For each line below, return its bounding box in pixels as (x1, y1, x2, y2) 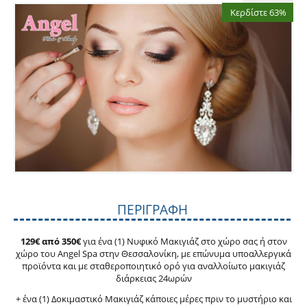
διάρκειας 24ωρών (115, 271, 192, 284)
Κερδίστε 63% (230, 6, 286, 19)
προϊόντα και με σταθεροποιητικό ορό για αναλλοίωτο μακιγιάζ (22, 259, 285, 272)
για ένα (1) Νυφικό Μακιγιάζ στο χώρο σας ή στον (80, 234, 287, 247)
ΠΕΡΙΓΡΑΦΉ (116, 200, 188, 219)
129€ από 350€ (20, 234, 81, 247)
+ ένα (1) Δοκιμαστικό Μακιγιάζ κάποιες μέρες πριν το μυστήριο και (15, 292, 292, 305)
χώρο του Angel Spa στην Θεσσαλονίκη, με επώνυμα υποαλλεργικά (16, 247, 291, 260)
